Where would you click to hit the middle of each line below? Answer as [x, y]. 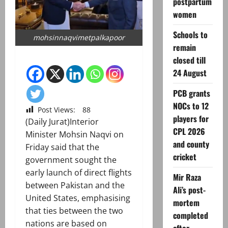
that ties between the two [74, 211]
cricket [184, 157]
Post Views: [56, 110]
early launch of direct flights [79, 173]
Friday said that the [62, 147]
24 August [190, 73]
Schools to [190, 35]
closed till [189, 60]
